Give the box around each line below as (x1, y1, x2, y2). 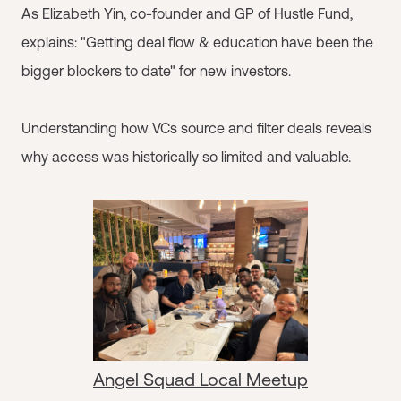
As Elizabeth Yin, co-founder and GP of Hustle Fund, (21, 5, 353, 21)
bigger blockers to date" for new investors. (21, 63, 291, 79)
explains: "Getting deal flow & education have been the (21, 34, 373, 50)
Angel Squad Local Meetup (93, 369, 308, 389)
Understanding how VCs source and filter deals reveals (21, 120, 371, 136)
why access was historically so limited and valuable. (21, 149, 351, 165)
